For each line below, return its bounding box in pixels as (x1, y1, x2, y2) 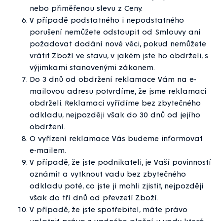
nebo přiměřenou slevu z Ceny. (30, 3, 143, 13)
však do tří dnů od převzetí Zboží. (30, 192, 158, 202)
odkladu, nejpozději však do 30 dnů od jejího (30, 110, 200, 119)
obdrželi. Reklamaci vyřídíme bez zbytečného (30, 98, 201, 108)
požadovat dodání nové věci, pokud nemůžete (30, 38, 206, 48)
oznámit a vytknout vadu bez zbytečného (30, 169, 186, 179)
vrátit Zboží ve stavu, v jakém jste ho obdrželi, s (30, 50, 208, 60)
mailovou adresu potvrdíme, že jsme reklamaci (30, 86, 206, 96)
